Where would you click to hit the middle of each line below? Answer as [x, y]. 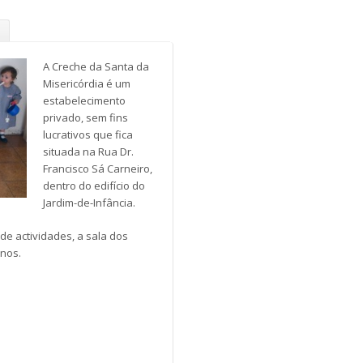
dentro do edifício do [94, 186]
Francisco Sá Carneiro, [97, 169]
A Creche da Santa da [96, 67]
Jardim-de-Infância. [89, 203]
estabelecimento [84, 101]
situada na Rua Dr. [88, 152]
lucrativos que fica [88, 135]
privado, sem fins [85, 118]
